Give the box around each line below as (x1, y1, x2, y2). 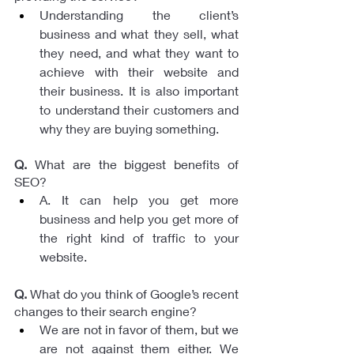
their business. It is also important (40, 82, 239, 98)
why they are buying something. (40, 120, 219, 136)
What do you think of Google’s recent (27, 285, 239, 301)
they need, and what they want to (40, 44, 239, 60)
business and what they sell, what (40, 25, 239, 41)
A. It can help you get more (40, 191, 239, 207)
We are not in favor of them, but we (40, 321, 239, 337)
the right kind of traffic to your (40, 229, 239, 245)
